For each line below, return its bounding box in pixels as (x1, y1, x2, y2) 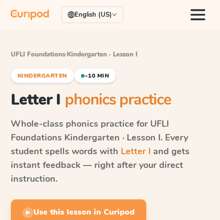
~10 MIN (84, 72, 110, 80)
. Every (161, 132, 188, 143)
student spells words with (11, 145, 121, 157)
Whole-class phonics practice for (11, 118, 150, 130)
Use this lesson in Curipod (33, 207, 135, 218)
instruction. (11, 173, 57, 185)
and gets (151, 145, 190, 157)
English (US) (75, 10, 112, 19)
